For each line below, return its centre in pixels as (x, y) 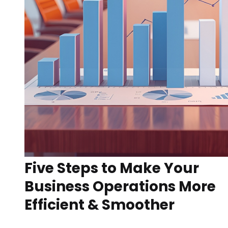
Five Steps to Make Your (112, 168)
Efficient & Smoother (100, 205)
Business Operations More (120, 187)
